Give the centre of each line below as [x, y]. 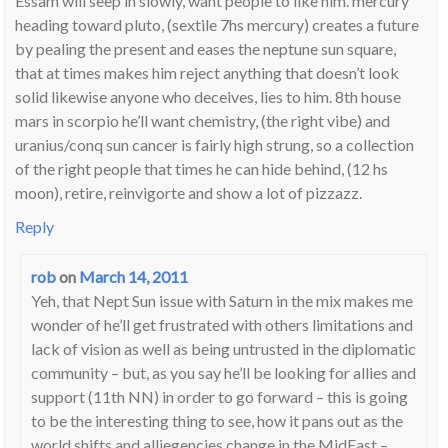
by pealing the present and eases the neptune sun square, [206, 49]
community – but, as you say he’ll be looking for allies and [223, 373]
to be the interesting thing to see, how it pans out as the [216, 421]
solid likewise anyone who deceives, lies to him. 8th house [208, 97]
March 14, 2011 [133, 277]
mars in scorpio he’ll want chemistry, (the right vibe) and [203, 121]
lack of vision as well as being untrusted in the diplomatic [223, 349]
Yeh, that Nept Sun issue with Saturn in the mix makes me [221, 301]
